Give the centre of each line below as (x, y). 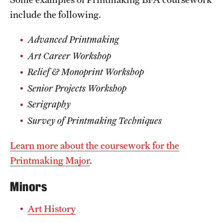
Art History (52, 208)
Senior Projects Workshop (77, 88)
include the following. (56, 14)
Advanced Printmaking (73, 39)
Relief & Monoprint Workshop (87, 72)
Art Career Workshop (69, 56)
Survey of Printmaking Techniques (96, 120)
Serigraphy (49, 104)
